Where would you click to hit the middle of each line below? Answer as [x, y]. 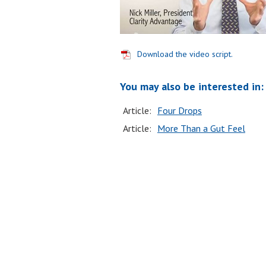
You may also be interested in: [192, 86]
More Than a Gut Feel [201, 128]
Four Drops [180, 110]
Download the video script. [185, 54]
